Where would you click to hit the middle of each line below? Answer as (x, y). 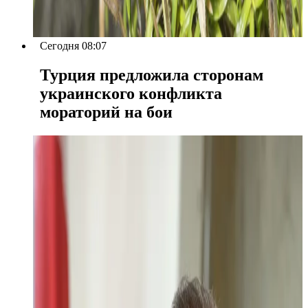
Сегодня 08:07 (73, 45)
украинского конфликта (131, 93)
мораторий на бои (106, 112)
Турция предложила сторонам (152, 75)
